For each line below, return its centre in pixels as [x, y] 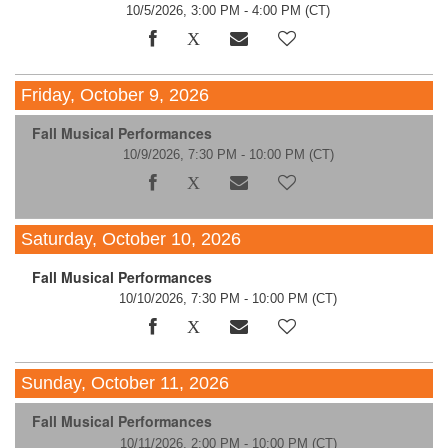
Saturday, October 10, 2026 [131, 238]
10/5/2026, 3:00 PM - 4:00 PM [214, 11]
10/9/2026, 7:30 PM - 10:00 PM [213, 155]
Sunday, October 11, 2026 [125, 382]
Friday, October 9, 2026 [115, 94]
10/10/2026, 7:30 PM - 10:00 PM [214, 299]
